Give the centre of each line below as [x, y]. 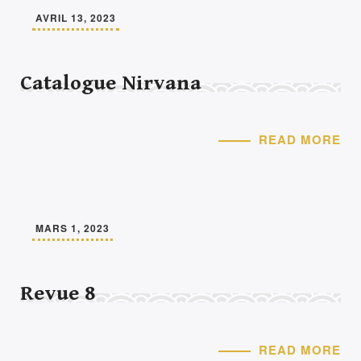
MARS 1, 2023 [73, 228]
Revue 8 [58, 293]
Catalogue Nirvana [111, 83]
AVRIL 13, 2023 [76, 18]
